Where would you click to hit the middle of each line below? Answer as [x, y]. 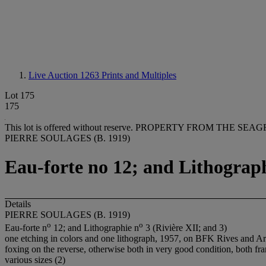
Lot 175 [20, 95]
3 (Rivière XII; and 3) [185, 228]
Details [18, 204]
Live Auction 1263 [65, 75]
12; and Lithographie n [95, 228]
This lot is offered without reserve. [70, 127]
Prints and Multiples [139, 75]
